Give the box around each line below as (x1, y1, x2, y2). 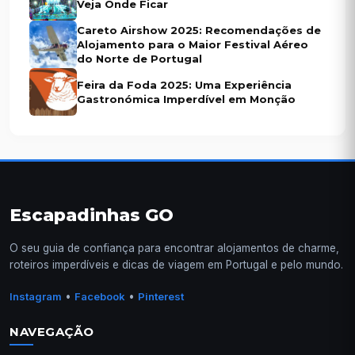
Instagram (10, 289, 62, 303)
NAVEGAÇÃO (10, 323, 94, 339)
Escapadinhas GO (10, 204, 174, 227)
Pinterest (138, 289, 184, 303)
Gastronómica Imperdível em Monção (77, 93, 296, 106)
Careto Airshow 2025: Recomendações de (77, 24, 321, 37)
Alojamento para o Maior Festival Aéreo (77, 38, 308, 52)
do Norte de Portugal (77, 52, 202, 66)
